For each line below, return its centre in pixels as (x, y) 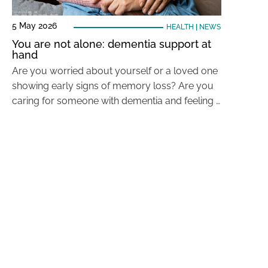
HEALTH (180, 27)
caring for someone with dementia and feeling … (116, 101)
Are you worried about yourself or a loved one (115, 71)
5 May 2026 (34, 26)
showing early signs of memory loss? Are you (113, 86)
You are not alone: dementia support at (112, 44)
